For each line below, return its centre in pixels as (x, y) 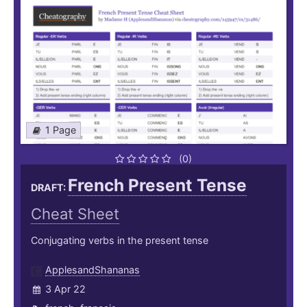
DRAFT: (49, 188)
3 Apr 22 (65, 289)
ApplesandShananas (93, 270)
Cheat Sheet (75, 214)
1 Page (61, 130)
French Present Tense (157, 185)
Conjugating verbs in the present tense (120, 241)
